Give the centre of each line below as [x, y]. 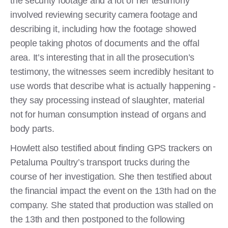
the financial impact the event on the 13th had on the [113, 191]
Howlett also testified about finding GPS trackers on [111, 148]
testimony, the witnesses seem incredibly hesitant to [112, 72]
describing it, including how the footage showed [103, 29]
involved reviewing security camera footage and [104, 15]
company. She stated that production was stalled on [112, 205]
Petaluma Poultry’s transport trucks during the [100, 163]
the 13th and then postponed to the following [97, 220]
